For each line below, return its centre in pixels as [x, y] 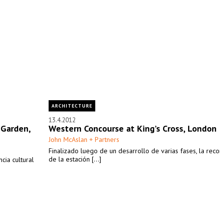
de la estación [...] [75, 159]
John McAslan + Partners [84, 139]
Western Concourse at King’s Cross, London [133, 128]
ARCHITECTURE [72, 106]
